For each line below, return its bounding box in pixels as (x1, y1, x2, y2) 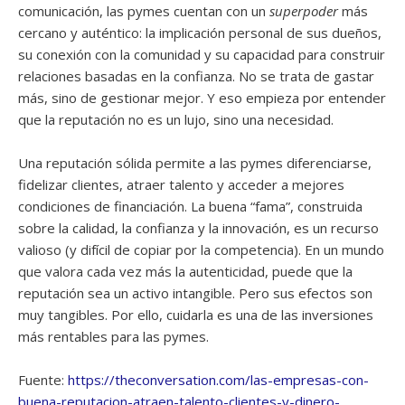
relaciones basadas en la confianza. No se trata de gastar (18, 67, 374, 85)
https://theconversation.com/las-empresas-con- (68, 371, 369, 389)
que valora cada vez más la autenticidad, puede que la (18, 262, 353, 280)
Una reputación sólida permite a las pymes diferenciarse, (18, 154, 372, 172)
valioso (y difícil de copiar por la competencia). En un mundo (18, 240, 384, 259)
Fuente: (18, 371, 68, 389)
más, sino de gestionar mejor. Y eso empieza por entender (18, 89, 386, 107)
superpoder (269, 2, 338, 20)
